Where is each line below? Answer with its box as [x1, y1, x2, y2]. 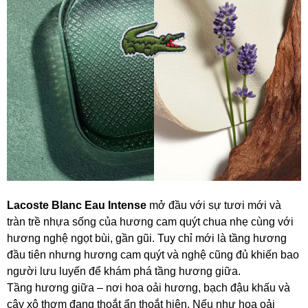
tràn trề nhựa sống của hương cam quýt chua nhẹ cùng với [7, 215, 294, 228]
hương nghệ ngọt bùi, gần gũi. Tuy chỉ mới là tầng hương [7, 232, 287, 244]
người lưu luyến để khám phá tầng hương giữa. [7, 265, 241, 277]
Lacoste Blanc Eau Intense [7, 199, 146, 211]
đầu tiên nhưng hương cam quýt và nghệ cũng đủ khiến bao [7, 248, 299, 261]
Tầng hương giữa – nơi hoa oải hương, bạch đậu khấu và [7, 281, 290, 294]
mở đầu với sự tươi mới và [146, 199, 281, 211]
